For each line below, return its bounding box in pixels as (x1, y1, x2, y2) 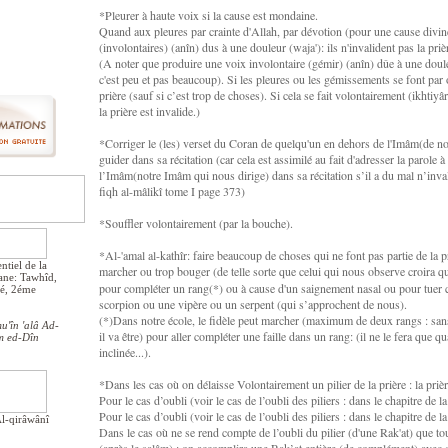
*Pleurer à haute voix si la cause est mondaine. (99, 7, 318, 23)
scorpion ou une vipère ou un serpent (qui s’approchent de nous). (99, 296, 407, 312)
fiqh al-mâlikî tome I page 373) (99, 183, 245, 199)
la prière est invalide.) (99, 103, 200, 119)
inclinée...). (99, 344, 151, 360)
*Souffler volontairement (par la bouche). (99, 215, 293, 231)
